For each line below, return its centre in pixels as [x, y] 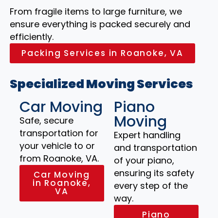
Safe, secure [46, 120]
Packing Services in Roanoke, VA [102, 53]
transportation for [59, 133]
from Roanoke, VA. [59, 158]
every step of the [151, 186]
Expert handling [147, 135]
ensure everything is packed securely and [100, 24]
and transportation [155, 148]
